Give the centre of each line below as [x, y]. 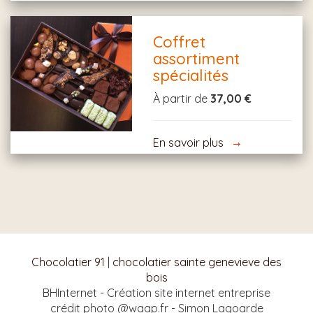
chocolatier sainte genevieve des [197, 262]
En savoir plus [189, 143]
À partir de [182, 99]
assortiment [197, 59]
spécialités [191, 75]
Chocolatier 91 [68, 262]
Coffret [180, 42]
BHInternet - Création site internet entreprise [156, 293]
